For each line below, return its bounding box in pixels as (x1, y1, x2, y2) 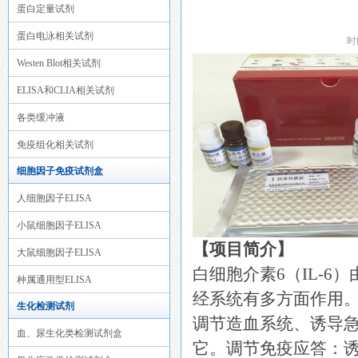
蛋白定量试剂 (17, 3, 74, 14)
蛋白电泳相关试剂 (17, 30, 93, 42)
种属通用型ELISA (17, 274, 92, 285)
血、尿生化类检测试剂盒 (17, 328, 122, 339)
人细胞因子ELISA (17, 193, 92, 204)
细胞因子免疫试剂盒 (17, 165, 103, 177)
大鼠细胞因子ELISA (17, 247, 101, 258)
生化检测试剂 (17, 300, 74, 312)
